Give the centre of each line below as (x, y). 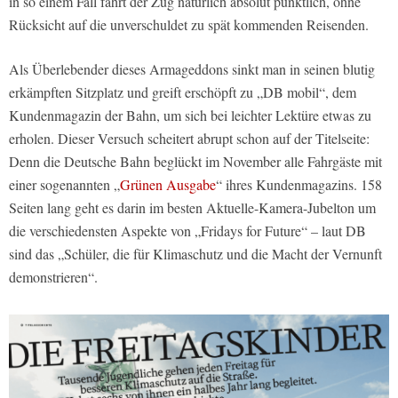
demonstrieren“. (53, 276)
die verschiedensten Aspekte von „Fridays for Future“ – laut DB (187, 230)
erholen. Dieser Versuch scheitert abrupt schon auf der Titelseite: (189, 138)
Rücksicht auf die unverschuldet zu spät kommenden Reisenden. (189, 24)
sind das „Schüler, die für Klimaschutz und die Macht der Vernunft (195, 253)
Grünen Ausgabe (168, 184)
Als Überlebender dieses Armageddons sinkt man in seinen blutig (192, 68)
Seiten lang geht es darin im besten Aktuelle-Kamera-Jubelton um (192, 207)
